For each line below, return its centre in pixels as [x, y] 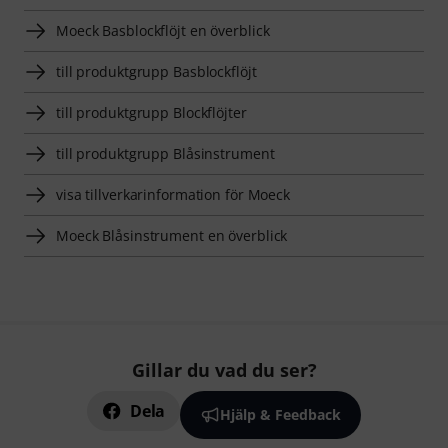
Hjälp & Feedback [280, 415]
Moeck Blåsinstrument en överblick [172, 236]
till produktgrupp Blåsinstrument [165, 154]
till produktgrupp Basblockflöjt [156, 72]
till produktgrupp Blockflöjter [151, 113]
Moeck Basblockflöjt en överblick [163, 31]
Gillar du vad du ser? [224, 370]
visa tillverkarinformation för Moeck [173, 195]
